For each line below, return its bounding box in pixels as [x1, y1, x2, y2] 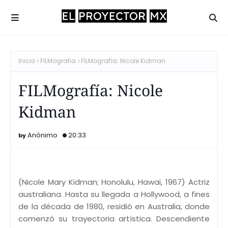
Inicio [18, 56, 35, 65]
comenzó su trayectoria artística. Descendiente [18, 213, 210, 224]
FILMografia [40, 56, 76, 65]
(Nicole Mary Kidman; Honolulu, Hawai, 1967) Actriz [18, 176, 210, 187]
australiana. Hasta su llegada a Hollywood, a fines [18, 188, 210, 199]
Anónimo [27, 130, 58, 140]
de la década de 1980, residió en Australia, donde [18, 201, 210, 212]
